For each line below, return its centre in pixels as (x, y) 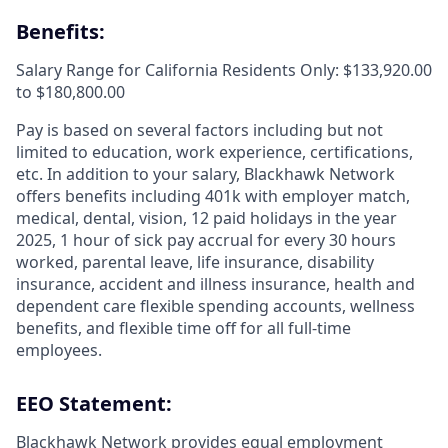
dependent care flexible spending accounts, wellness (215, 306)
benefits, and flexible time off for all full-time (183, 328)
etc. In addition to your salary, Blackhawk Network (205, 174)
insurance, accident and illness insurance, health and (215, 284)
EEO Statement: (94, 404)
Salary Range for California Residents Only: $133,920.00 (224, 70)
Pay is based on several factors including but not (199, 130)
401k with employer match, (305, 196)
